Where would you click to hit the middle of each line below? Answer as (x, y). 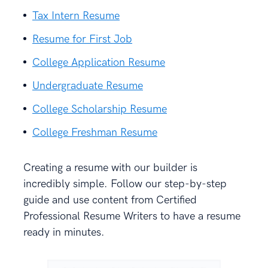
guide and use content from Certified (110, 200)
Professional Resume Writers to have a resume (132, 216)
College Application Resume (99, 62)
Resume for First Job (82, 39)
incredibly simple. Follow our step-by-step (125, 184)
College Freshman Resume (95, 132)
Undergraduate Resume (88, 86)
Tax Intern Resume (76, 16)
